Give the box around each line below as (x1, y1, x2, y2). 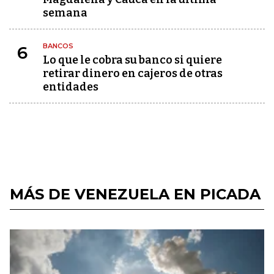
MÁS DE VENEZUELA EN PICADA (10, 185, 261, 204)
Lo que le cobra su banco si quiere (43, 53, 222, 67)
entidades (43, 80, 98, 94)
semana (43, 6, 87, 20)
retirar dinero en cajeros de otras (43, 67, 223, 81)
